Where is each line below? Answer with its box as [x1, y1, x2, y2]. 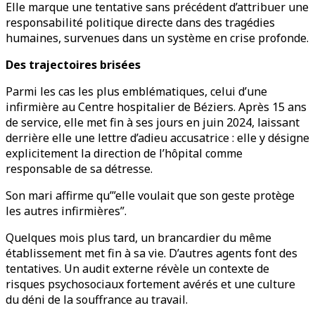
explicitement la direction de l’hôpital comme [6, 146, 243, 161]
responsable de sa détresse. [6, 161, 155, 176]
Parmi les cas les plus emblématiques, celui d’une [6, 84, 267, 99]
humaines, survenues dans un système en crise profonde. [6, 30, 309, 46]
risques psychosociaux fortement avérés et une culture [6, 276, 295, 292]
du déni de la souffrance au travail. [6, 292, 191, 307]
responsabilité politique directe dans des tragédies [6, 15, 275, 30]
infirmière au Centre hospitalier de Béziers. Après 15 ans [6, 99, 307, 115]
